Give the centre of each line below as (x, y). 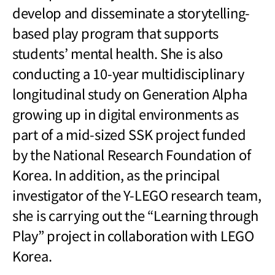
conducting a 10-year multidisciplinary (128, 73)
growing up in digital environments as (126, 113)
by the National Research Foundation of (132, 154)
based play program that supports (116, 32)
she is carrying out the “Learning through (135, 215)
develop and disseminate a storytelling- (131, 12)
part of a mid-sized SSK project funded (129, 134)
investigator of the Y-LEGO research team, (137, 194)
